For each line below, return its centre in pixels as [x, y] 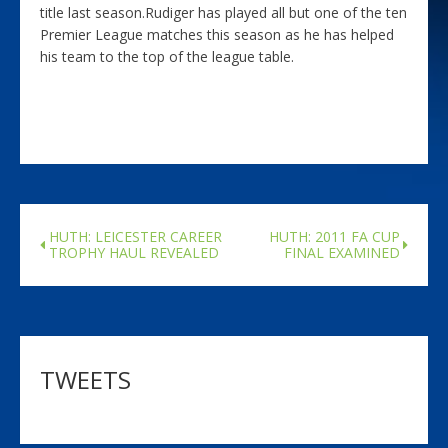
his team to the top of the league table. [167, 57]
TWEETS [85, 380]
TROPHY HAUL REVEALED [134, 253]
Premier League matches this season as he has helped [217, 35]
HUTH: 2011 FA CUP [334, 237]
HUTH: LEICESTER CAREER [135, 237]
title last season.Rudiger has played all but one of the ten [223, 13]
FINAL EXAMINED [342, 253]
